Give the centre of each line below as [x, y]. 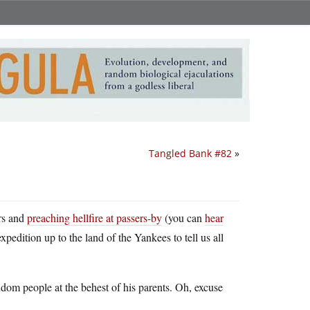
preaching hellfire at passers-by [94, 218]
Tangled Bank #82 [190, 153]
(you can [183, 218]
